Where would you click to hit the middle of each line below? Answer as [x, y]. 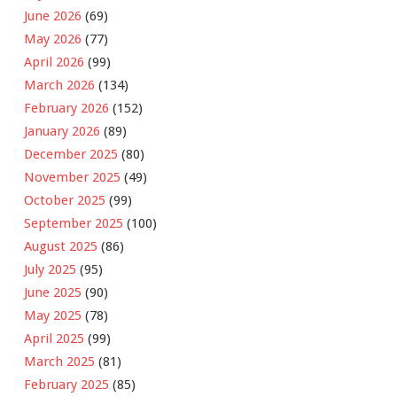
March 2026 [59, 85]
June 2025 [53, 292]
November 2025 [72, 177]
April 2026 [54, 62]
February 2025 [66, 384]
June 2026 [53, 16]
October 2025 [65, 200]
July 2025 [50, 269]
